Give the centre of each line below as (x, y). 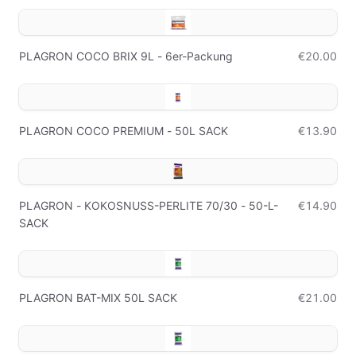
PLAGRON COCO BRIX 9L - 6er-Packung (126, 56)
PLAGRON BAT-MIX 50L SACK (98, 298)
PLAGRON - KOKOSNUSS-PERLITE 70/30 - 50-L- (149, 205)
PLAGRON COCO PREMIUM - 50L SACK (124, 131)
